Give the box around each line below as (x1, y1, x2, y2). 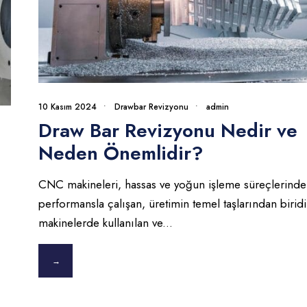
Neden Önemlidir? (38, 139, 204, 168)
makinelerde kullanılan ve (38, 214, 162, 232)
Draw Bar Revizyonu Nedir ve (38, 116, 297, 145)
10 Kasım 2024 (38, 101, 97, 114)
